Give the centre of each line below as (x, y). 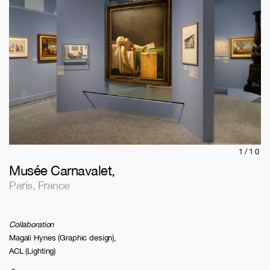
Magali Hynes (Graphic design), (63, 238)
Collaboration (32, 225)
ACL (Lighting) (33, 251)
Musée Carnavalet (61, 171)
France (54, 186)
